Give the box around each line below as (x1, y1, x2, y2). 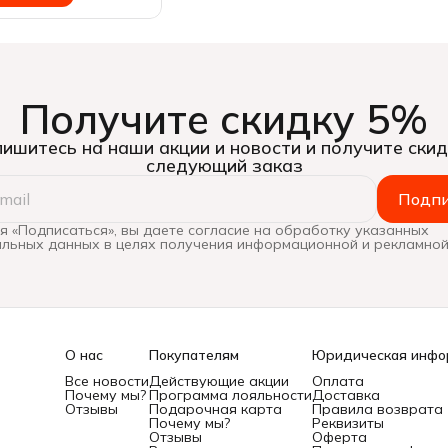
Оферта (312, 428, 367, 446)
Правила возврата (312, 400, 443, 418)
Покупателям (149, 346, 239, 364)
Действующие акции (149, 372, 289, 390)
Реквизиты (312, 414, 384, 432)
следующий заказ (145, 153, 303, 177)
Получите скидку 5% (20, 93, 428, 144)
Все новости (65, 372, 149, 390)
